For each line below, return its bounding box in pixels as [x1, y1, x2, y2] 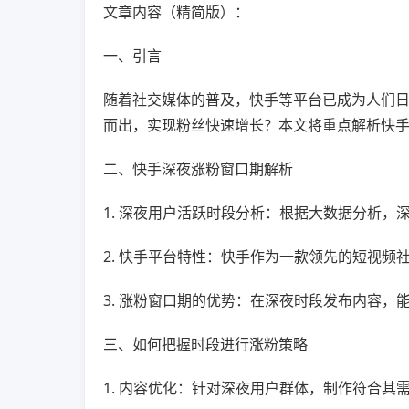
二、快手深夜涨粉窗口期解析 [103, 159, 293, 179]
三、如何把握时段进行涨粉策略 [103, 334, 308, 354]
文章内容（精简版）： [103, 2, 249, 22]
